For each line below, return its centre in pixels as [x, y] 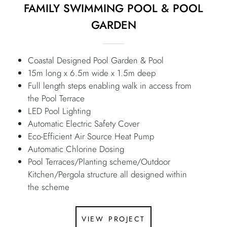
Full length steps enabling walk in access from [110, 86]
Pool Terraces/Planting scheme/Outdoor [99, 162]
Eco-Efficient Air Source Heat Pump [91, 137]
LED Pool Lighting [59, 111]
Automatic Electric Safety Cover [84, 124]
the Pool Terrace [56, 99]
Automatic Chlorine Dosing [76, 149]
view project [113, 218]
